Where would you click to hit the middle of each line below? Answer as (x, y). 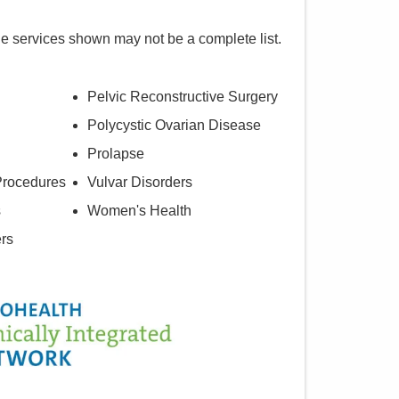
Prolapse (115, 154)
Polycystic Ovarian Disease (174, 126)
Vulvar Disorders (139, 183)
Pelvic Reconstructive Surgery (182, 97)
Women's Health (139, 211)
